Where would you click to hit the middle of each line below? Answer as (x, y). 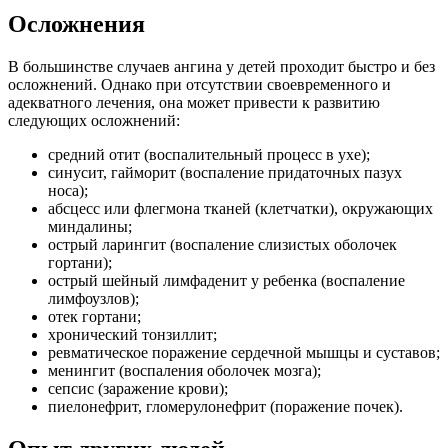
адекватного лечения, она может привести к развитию (194, 103)
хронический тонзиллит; (132, 335)
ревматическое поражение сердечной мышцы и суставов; (244, 353)
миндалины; (90, 227)
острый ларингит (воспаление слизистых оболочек (222, 245)
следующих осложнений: (94, 121)
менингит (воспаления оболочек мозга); (184, 371)
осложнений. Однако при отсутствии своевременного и (199, 85)
